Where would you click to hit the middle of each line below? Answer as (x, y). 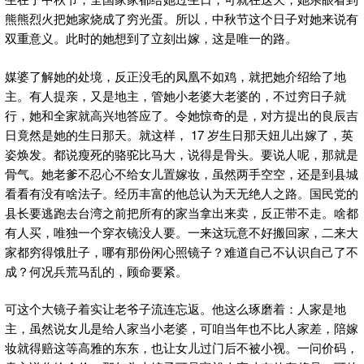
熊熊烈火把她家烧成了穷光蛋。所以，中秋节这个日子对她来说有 (182, 19)
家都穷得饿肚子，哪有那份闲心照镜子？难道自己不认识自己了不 (182, 251)
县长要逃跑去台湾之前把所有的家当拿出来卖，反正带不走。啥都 (182, 212)
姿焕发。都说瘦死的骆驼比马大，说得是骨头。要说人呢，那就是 (182, 154)
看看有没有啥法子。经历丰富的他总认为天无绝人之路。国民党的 (182, 193)
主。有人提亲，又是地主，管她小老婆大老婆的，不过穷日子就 (175, 95)
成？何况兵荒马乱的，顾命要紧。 (96, 271)
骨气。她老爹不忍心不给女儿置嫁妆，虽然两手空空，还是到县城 (182, 173)
